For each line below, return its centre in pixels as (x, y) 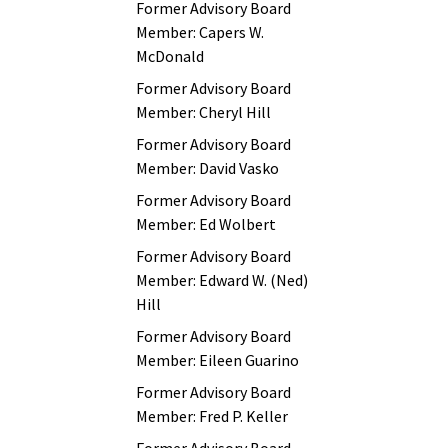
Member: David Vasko (207, 168)
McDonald (170, 56)
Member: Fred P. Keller (212, 416)
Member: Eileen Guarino (217, 360)
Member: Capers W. (200, 32)
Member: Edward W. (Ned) (222, 280)
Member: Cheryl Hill (203, 112)
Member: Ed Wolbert (206, 224)
